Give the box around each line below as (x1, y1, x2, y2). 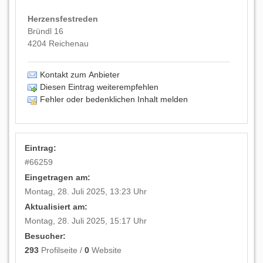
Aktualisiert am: (25, 202, 88, 212)
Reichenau (49, 39, 89, 48)
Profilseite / (39, 245, 85, 255)
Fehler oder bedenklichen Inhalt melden (40, 95, 188, 104)
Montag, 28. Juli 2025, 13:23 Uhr (25, 187, 147, 197)
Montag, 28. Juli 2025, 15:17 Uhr (25, 216, 147, 226)
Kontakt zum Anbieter (40, 70, 120, 79)
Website (89, 245, 122, 255)
